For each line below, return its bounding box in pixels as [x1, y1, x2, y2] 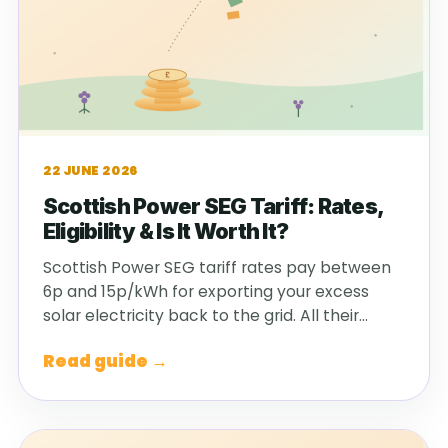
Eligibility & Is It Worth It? [43, 218, 289, 245]
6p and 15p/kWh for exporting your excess [43, 281, 369, 303]
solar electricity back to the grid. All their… [43, 305, 368, 327]
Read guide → [43, 349, 168, 374]
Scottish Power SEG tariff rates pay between [43, 257, 391, 279]
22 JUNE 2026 [43, 162, 138, 180]
